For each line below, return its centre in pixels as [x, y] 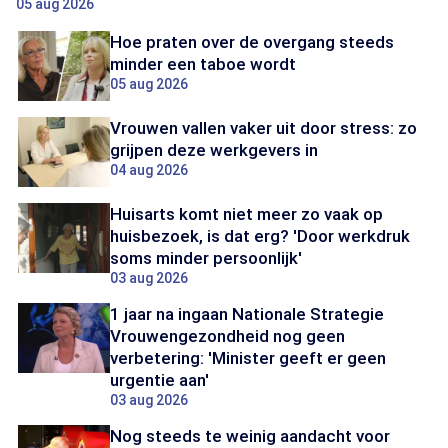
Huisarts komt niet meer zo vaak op [246, 214]
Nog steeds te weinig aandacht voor [250, 436]
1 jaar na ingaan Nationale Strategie [247, 314]
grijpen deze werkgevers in [214, 150]
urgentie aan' [159, 380]
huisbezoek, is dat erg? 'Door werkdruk [260, 236]
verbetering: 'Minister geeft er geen [248, 358]
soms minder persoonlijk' [206, 258]
